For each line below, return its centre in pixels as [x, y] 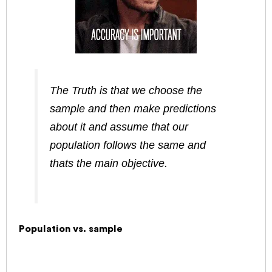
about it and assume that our [119, 127]
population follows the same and [128, 145]
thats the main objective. [109, 164]
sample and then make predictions [133, 109]
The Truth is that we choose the [126, 91]
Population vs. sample [71, 229]
